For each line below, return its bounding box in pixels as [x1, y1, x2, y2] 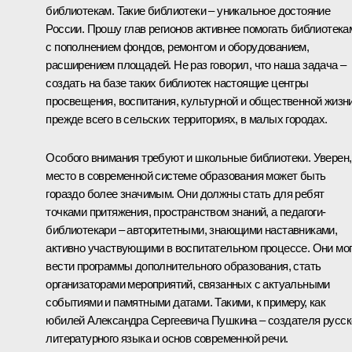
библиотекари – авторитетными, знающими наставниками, [46, 222, 338, 236]
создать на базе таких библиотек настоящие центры [46, 75, 309, 90]
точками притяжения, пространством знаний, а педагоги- [46, 204, 326, 218]
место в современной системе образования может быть [46, 168, 326, 182]
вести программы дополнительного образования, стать [46, 258, 321, 273]
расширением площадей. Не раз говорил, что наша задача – [46, 57, 346, 71]
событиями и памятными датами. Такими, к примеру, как [46, 295, 326, 309]
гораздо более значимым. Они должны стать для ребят [46, 186, 324, 200]
